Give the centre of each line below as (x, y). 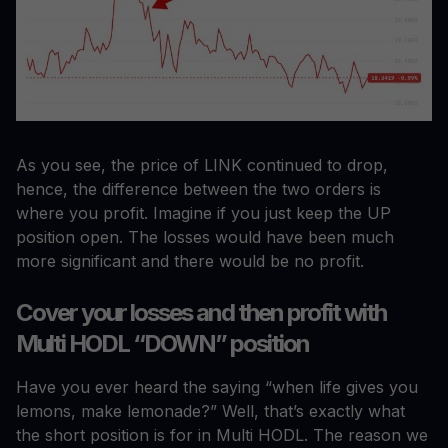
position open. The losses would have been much (205, 236)
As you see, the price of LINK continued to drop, (202, 164)
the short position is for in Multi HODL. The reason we (222, 434)
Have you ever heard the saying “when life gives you (217, 386)
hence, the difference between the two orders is (198, 188)
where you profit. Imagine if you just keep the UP (203, 212)
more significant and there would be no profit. (192, 260)
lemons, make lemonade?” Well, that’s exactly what (210, 410)
